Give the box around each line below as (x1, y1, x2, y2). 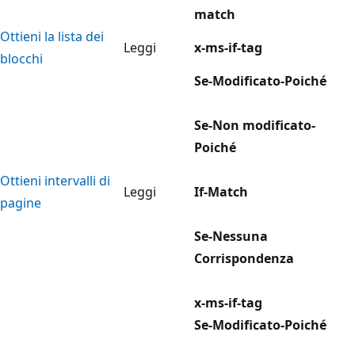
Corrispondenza (194, 249, 294, 267)
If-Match (194, 182, 248, 200)
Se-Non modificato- (194, 116, 315, 134)
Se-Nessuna (194, 227, 268, 245)
